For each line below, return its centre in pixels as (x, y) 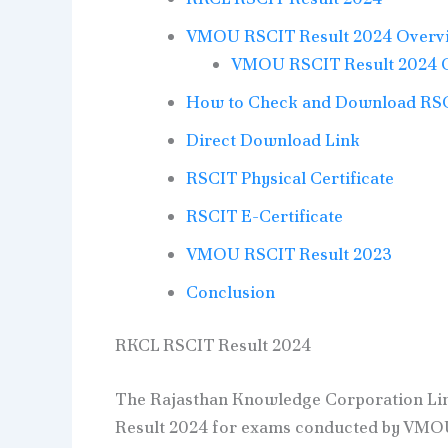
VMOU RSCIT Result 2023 (288, 253)
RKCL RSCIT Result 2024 (212, 345)
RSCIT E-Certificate (264, 215)
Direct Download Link (272, 139)
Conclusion (230, 291)
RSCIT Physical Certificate (289, 177)
